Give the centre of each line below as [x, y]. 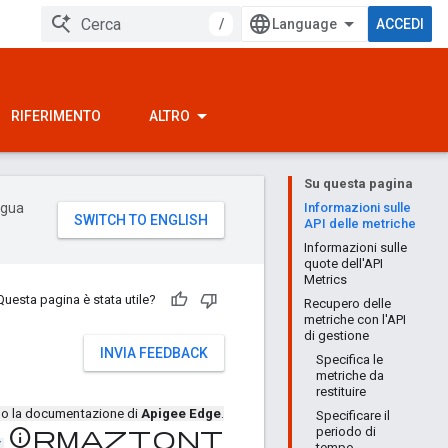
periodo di [346, 431]
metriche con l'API [355, 319]
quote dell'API [343, 263]
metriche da [350, 375]
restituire [341, 391]
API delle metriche [360, 223]
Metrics [325, 279]
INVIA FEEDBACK [154, 353]
